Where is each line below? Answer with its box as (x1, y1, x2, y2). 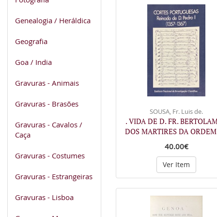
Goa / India (15, 57, 52, 67)
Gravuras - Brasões (15, 98, 78, 108)
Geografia (15, 36, 47, 46)
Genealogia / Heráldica (15, 15, 91, 25)
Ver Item (163, 160, 190, 169)
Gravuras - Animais (15, 77, 79, 88)
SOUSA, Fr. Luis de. (150, 107, 203, 116)
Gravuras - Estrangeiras (15, 171, 93, 181)
